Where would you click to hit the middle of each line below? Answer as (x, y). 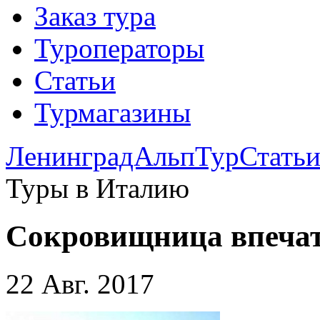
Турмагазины (112, 112)
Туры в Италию (97, 188)
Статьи (75, 80)
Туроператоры (119, 48)
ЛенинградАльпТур (122, 156)
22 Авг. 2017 (80, 284)
